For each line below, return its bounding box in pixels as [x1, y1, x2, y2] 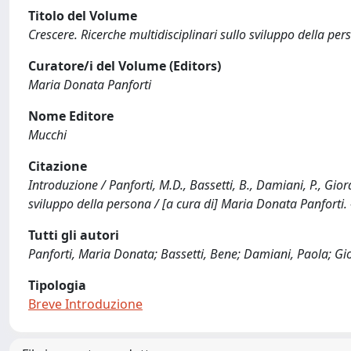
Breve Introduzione [28, 295, 143, 313]
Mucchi [28, 126, 67, 143]
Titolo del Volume [28, 7, 137, 24]
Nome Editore [28, 107, 114, 125]
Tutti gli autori [28, 226, 119, 244]
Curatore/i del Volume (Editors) [28, 57, 221, 74]
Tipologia [28, 277, 86, 294]
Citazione [28, 157, 87, 175]
